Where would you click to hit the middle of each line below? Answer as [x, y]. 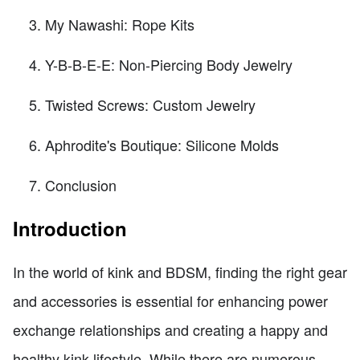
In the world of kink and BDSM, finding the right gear [180, 271]
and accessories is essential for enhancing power [170, 300]
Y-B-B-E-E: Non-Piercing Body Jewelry [169, 64]
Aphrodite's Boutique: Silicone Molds [162, 144]
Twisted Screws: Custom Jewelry [150, 104]
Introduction [70, 228]
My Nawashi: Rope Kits [120, 24]
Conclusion [81, 184]
